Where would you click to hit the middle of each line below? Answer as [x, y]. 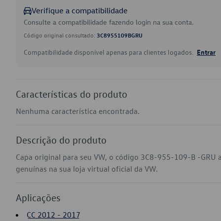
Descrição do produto [61, 140]
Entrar [206, 52]
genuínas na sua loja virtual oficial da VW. [87, 169]
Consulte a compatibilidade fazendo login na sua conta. [109, 22]
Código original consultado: [60, 35]
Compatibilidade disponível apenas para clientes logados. [109, 52]
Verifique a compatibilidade [80, 10]
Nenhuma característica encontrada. [78, 111]
